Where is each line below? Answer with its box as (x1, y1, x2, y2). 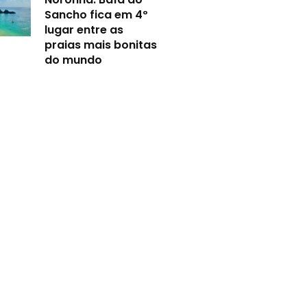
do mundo (45, 52, 103, 69)
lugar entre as (45, 22, 124, 38)
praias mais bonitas (45, 37, 158, 53)
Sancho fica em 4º (45, 7, 149, 23)
